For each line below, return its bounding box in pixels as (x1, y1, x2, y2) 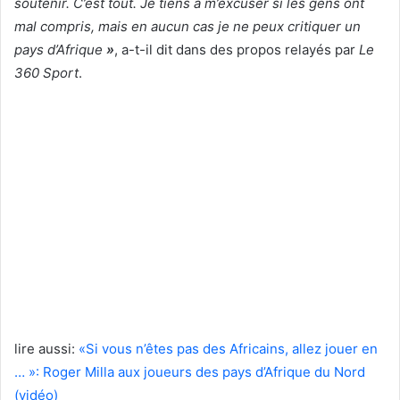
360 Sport (14, 63, 79, 81)
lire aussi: (14, 339, 79, 357)
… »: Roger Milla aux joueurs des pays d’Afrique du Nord (14, 362, 365, 380)
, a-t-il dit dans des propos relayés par (114, 40, 359, 58)
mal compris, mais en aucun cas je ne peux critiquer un (14, 17, 361, 35)
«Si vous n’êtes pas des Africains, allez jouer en (79, 339, 378, 357)
